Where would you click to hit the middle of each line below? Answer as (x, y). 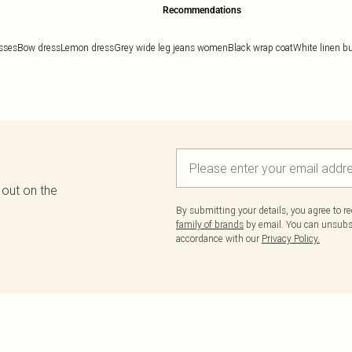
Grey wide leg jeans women (171, 48)
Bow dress (39, 48)
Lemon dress (87, 48)
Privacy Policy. (291, 238)
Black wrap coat (260, 48)
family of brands (210, 224)
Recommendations (202, 10)
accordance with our (219, 238)
